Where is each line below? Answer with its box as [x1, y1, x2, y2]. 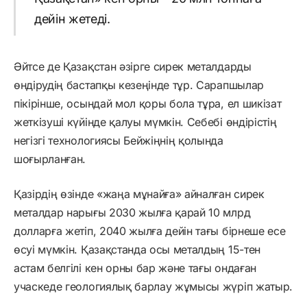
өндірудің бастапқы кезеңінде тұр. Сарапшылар [14, 77, 264, 92]
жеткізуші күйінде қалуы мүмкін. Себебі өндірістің [14, 114, 277, 129]
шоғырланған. [14, 151, 86, 166]
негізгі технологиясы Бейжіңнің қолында [14, 133, 223, 147]
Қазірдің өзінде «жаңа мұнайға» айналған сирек [14, 186, 265, 201]
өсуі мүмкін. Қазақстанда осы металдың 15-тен [14, 242, 260, 256]
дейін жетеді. [34, 11, 110, 26]
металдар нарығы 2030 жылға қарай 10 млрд [14, 205, 251, 219]
